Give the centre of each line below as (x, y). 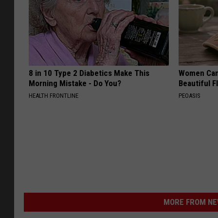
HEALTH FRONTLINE (54, 96)
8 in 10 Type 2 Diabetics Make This (89, 73)
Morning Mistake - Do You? (75, 83)
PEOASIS (190, 96)
